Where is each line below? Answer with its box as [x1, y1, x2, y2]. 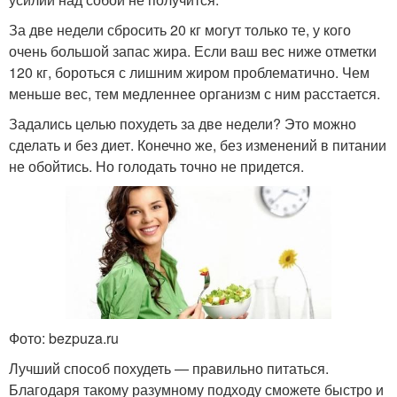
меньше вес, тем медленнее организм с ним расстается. [9, 83, 380, 104]
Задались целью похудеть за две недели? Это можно [9, 113, 356, 134]
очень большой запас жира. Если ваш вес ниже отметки [9, 41, 377, 61]
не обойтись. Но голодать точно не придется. [9, 156, 304, 176]
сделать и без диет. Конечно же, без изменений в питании [9, 135, 386, 155]
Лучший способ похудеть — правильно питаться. [9, 358, 329, 378]
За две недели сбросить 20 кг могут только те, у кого [9, 19, 351, 40]
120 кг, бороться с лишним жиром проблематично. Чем [9, 62, 370, 82]
